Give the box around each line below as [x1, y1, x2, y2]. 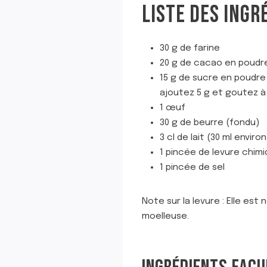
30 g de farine [160, 44, 220, 53]
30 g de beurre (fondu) [160, 118, 259, 128]
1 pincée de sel [160, 163, 225, 172]
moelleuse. [142, 212, 189, 221]
